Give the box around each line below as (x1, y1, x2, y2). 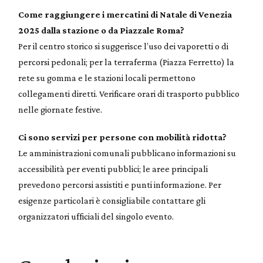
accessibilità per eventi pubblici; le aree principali (18, 163, 208, 174)
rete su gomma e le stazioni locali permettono (18, 72, 196, 83)
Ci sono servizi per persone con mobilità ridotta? (18, 131, 227, 142)
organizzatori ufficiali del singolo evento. (18, 211, 174, 221)
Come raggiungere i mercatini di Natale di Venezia (18, 9, 232, 19)
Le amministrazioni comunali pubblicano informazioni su (18, 147, 237, 158)
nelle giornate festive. (18, 104, 103, 114)
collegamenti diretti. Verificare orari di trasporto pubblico (18, 88, 240, 99)
